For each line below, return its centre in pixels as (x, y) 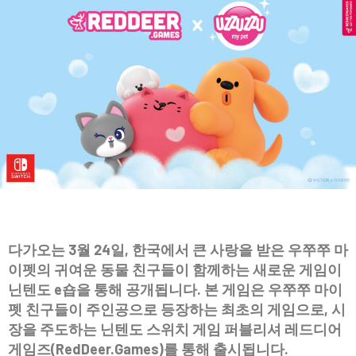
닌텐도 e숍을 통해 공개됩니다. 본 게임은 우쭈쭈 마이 (175, 290)
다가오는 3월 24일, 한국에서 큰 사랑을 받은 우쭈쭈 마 (178, 250)
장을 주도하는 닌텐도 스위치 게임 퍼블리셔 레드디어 (175, 329)
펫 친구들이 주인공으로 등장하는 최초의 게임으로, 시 (177, 310)
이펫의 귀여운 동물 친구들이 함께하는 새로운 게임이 (175, 270)
